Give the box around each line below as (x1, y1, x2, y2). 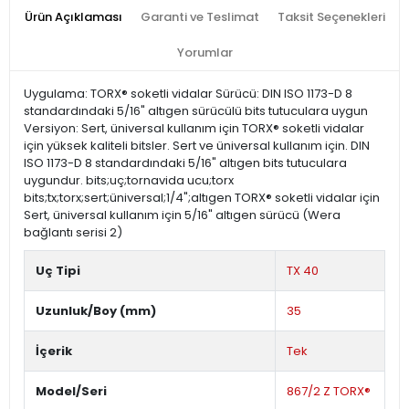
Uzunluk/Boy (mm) (36, 302, 156, 320)
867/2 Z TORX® (287, 383, 371, 401)
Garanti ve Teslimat (140, 8, 259, 26)
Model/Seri (36, 383, 107, 401)
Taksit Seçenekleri (277, 8, 385, 26)
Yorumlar (176, 44, 233, 62)
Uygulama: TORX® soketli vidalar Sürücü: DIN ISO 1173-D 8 (24, 85, 352, 103)
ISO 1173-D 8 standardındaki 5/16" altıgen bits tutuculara (24, 154, 347, 173)
